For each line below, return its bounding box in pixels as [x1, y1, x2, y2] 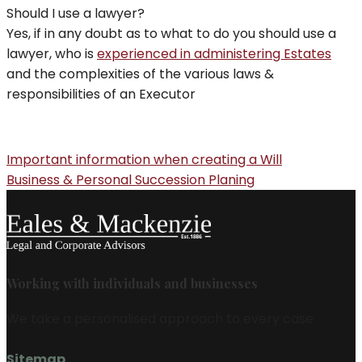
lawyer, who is [6, 44, 97, 64]
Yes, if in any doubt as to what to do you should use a [6, 24, 336, 44]
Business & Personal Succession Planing [6, 170, 255, 190]
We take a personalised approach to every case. [6, 309, 316, 328]
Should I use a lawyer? [6, 4, 145, 23]
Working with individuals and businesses [6, 274, 258, 292]
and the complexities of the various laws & [6, 65, 274, 84]
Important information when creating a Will [6, 150, 282, 170]
